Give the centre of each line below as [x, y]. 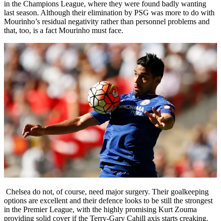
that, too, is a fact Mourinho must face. [68, 30]
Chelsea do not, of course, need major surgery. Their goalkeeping [106, 192]
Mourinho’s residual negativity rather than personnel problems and [107, 21]
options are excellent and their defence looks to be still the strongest [108, 201]
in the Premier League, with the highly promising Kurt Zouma [100, 210]
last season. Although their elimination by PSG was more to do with [109, 12]
